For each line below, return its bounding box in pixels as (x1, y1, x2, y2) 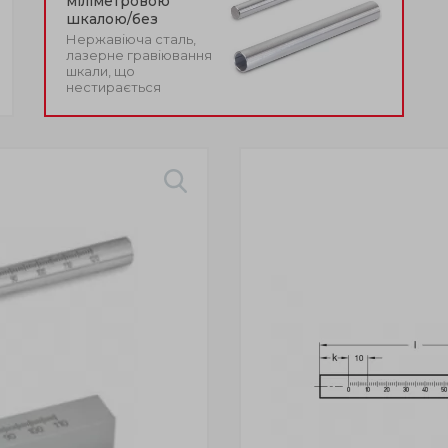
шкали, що (66, 63, 135, 79)
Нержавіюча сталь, (66, 31, 196, 47)
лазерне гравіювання (66, 47, 212, 63)
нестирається (66, 79, 161, 95)
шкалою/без (66, 10, 158, 28)
